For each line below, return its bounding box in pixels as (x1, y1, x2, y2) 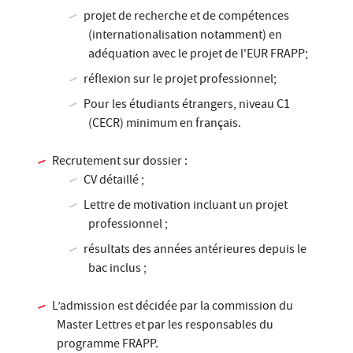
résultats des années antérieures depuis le (84, 241, 307, 261)
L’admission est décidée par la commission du (52, 298, 294, 318)
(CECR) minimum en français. (88, 115, 241, 135)
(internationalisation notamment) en (88, 27, 282, 46)
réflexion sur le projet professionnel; (84, 71, 277, 91)
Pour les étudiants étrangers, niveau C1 (84, 96, 291, 116)
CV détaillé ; (84, 172, 145, 191)
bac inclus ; (88, 260, 147, 280)
